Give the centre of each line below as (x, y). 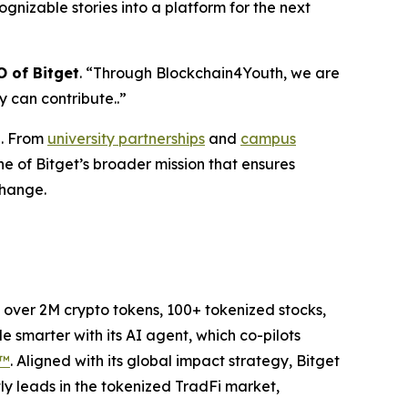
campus (268, 138)
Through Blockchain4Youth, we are (216, 73)
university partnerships (126, 138)
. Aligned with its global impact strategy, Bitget (175, 361)
